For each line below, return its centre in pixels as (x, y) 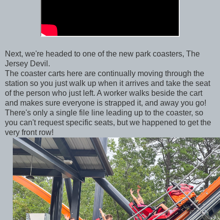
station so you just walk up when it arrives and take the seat (108, 83)
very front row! (30, 132)
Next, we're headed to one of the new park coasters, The (102, 54)
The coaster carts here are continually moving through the (105, 73)
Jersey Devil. (28, 63)
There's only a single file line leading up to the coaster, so (104, 112)
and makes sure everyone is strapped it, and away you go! (106, 103)
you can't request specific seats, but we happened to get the (108, 122)
